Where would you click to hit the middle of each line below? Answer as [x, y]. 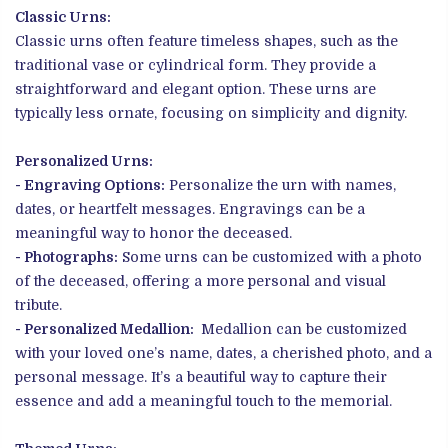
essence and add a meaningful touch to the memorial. [203, 401]
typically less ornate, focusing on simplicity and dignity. [211, 113]
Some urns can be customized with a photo [270, 257]
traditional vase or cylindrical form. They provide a [195, 65]
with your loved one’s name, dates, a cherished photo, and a [223, 353]
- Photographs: [66, 257]
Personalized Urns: [84, 161]
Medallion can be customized [302, 329]
